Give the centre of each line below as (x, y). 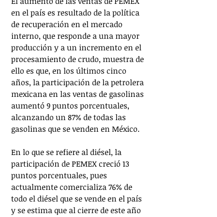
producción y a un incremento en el (77, 48)
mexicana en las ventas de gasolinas (78, 94)
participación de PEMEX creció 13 (71, 164)
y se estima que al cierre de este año (77, 210)
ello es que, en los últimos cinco (70, 71)
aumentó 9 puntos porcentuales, (71, 106)
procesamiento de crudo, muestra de (78, 59)
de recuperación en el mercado (68, 24)
